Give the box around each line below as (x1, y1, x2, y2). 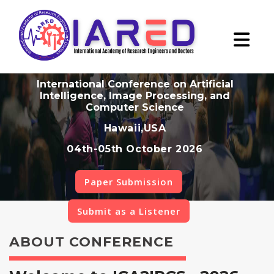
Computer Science (86, 102, 185, 113)
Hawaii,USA (103, 122, 166, 134)
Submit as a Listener (77, 205, 181, 217)
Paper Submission (84, 176, 174, 188)
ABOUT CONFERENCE (9, 234, 174, 250)
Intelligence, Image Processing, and (40, 90, 231, 102)
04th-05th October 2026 (67, 143, 203, 155)
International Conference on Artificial (36, 78, 234, 90)
